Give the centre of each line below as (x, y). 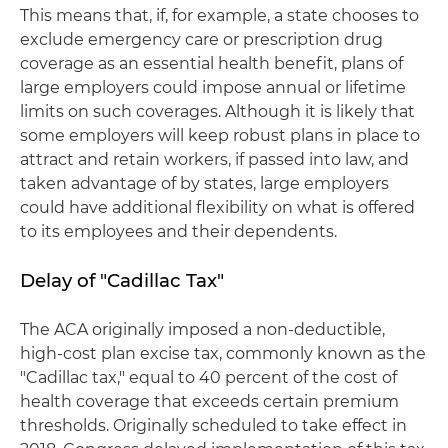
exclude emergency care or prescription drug (201, 39)
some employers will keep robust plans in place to (220, 135)
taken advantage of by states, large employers (204, 183)
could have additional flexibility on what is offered (217, 207)
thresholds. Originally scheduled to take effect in (213, 425)
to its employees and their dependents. (178, 231)
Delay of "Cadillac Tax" (122, 280)
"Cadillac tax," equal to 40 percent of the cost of (208, 377)
